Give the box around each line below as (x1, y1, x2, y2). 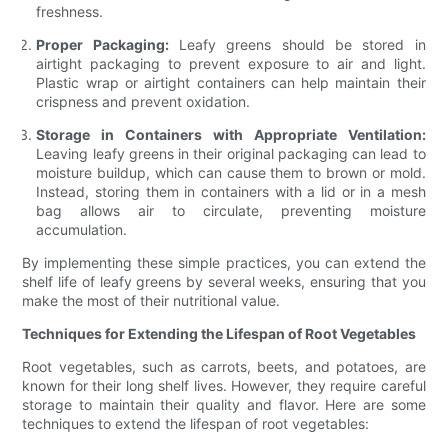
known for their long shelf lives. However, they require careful (22, 377, 426, 395)
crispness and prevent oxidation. (36, 93, 251, 111)
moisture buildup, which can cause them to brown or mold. (36, 164, 426, 182)
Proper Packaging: (36, 36, 169, 54)
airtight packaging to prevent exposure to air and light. (36, 55, 426, 73)
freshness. (36, 3, 104, 21)
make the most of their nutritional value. (22, 292, 281, 310)
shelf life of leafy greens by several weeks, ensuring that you (22, 273, 426, 291)
